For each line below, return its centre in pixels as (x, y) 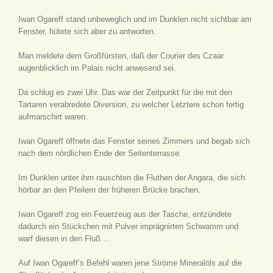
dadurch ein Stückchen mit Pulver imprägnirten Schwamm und (128, 226)
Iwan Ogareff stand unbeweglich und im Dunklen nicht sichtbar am (135, 19)
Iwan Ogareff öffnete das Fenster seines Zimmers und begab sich (134, 141)
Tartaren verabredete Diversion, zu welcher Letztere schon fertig (131, 105)
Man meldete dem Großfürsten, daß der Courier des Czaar (121, 56)
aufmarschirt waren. (53, 117)
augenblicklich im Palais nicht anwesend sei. (97, 68)
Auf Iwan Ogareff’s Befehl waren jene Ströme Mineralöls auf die (130, 263)
